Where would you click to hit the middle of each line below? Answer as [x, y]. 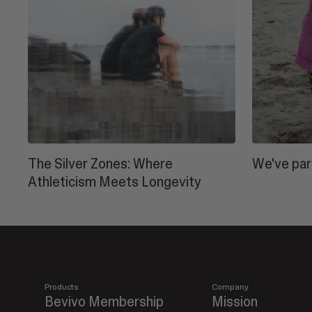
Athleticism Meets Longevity [115, 181]
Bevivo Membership [104, 301]
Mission [235, 301]
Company [230, 287]
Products [62, 287]
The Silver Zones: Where [100, 163]
